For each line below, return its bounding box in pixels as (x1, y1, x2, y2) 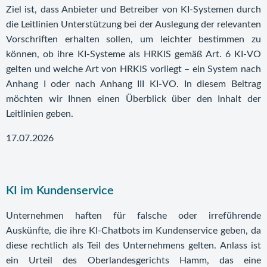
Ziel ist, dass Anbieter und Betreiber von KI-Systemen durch (6, 5, 261, 14)
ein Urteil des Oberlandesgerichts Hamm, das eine (6, 256, 261, 265)
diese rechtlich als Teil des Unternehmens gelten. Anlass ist (6, 241, 261, 250)
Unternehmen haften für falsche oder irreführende (6, 211, 261, 221)
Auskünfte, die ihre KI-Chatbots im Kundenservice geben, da (6, 226, 261, 235)
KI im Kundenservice (6, 185, 114, 197)
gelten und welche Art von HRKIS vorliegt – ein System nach (6, 64, 261, 74)
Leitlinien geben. (6, 109, 73, 119)
